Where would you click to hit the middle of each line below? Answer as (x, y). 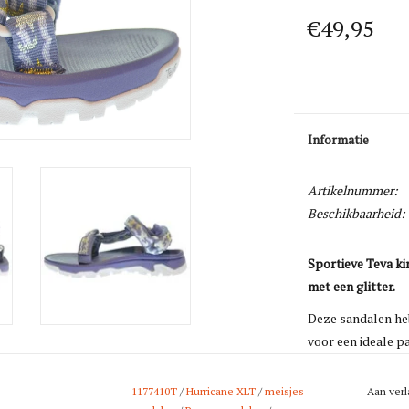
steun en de (341, 364)
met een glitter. (351, 286)
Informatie (338, 139)
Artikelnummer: (352, 190)
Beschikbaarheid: (356, 213)
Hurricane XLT (221, 391)
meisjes (284, 391)
